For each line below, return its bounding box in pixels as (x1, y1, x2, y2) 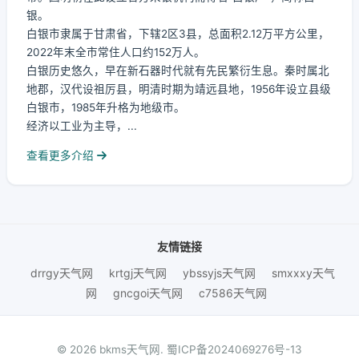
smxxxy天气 (272, 266, 335, 280)
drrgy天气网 (30, 266, 93, 280)
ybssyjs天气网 (183, 266, 256, 280)
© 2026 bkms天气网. (57, 343, 167, 356)
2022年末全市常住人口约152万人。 (26, 46, 205, 58)
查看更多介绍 (26, 149, 97, 162)
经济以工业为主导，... (26, 119, 137, 132)
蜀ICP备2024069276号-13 (167, 343, 302, 356)
